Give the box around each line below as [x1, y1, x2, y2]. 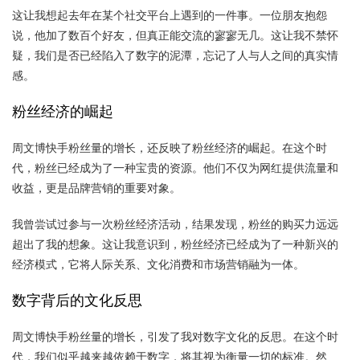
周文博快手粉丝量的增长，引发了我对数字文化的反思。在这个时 [12, 329, 338, 344]
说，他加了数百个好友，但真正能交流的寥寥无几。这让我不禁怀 [12, 27, 338, 43]
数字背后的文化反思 [12, 290, 142, 310]
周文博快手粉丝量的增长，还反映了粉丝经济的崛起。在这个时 [12, 140, 327, 155]
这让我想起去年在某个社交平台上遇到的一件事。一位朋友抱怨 [12, 7, 327, 22]
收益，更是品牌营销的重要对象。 [12, 180, 181, 195]
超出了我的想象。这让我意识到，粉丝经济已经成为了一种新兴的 [12, 236, 338, 252]
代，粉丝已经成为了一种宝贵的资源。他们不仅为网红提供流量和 [12, 160, 338, 175]
